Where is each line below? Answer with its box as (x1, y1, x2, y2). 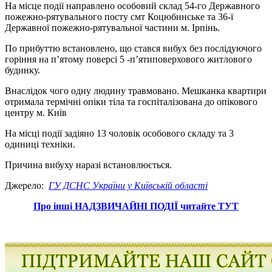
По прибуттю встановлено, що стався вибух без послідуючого (5, 42, 262, 53)
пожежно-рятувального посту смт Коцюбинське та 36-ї (5, 11, 233, 22)
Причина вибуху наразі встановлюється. (5, 159, 172, 170)
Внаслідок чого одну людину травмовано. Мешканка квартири (5, 85, 267, 96)
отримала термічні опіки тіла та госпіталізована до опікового (5, 96, 257, 107)
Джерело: (5, 180, 49, 191)
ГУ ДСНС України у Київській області (49, 180, 208, 191)
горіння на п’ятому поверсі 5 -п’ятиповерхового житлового (5, 53, 252, 64)
